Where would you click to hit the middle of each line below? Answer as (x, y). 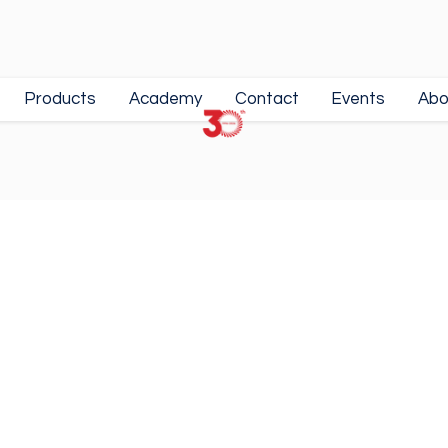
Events (358, 99)
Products (60, 99)
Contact (266, 99)
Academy (166, 99)
